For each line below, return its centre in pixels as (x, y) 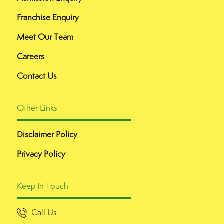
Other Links (37, 108)
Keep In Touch (43, 186)
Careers (31, 56)
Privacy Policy (41, 154)
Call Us (44, 212)
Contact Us (37, 76)
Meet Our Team (45, 37)
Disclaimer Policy (47, 134)
